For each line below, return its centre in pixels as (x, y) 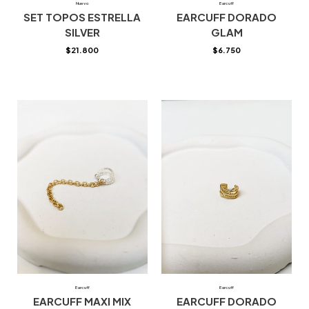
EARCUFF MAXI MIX (82, 301)
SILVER (82, 32)
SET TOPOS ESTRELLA (82, 17)
